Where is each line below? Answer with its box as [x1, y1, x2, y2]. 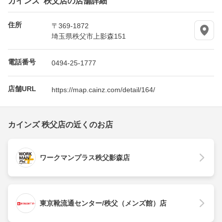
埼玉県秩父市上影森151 [52, 32, 126, 39]
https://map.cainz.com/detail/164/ [52, 85, 155, 93]
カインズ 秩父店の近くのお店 [8, 120, 113, 129]
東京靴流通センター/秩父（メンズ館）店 [40, 199, 166, 207]
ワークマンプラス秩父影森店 [40, 153, 130, 162]
